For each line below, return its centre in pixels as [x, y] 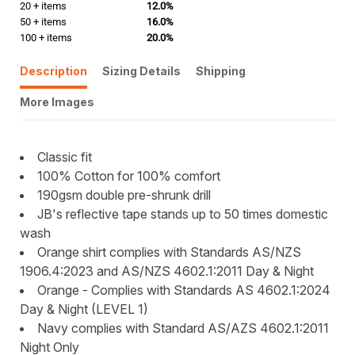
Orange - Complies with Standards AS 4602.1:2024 [184, 290]
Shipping [221, 71]
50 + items [43, 22]
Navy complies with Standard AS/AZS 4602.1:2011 [183, 328]
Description [53, 71]
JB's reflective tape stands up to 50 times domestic [183, 214]
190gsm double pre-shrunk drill [124, 195]
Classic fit [65, 157]
